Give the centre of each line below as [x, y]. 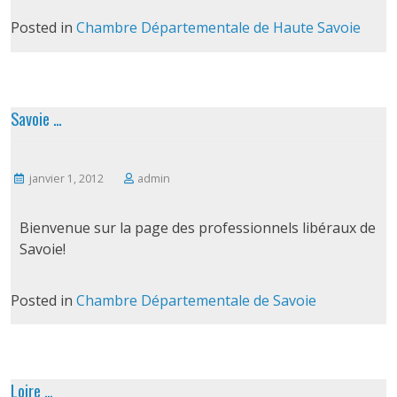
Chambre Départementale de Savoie [196, 300]
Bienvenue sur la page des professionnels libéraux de [197, 227]
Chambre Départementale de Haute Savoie [218, 28]
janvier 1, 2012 [67, 178]
